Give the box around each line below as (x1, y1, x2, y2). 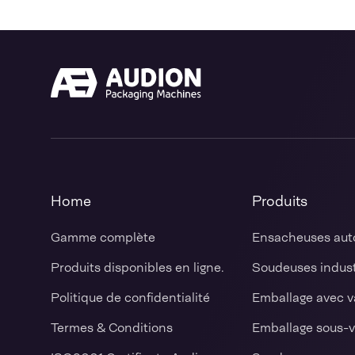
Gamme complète (51, 229, 155, 246)
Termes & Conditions (51, 319, 173, 336)
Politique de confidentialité (51, 289, 210, 306)
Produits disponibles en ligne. (51, 259, 224, 276)
